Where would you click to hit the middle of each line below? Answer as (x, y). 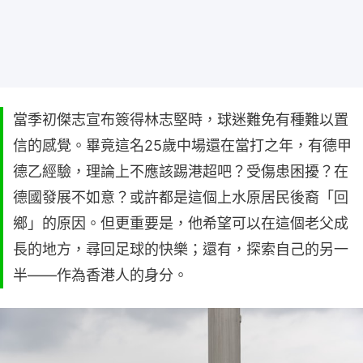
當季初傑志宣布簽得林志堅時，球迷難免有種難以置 (181, 120)
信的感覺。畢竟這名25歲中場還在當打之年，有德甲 (182, 145)
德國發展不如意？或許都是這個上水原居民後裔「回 (181, 197)
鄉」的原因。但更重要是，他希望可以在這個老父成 (181, 223)
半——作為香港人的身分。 (100, 275)
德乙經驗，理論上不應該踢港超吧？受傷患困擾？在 (181, 171)
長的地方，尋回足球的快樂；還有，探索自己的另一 (181, 249)
